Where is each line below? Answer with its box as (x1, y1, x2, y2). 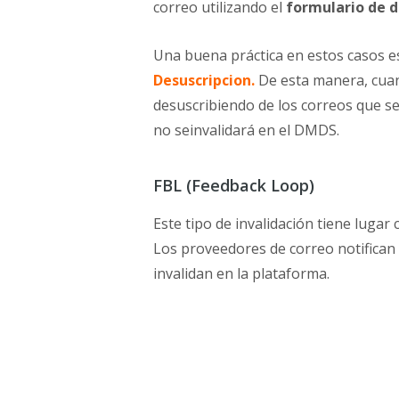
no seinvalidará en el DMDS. (153, 120, 339, 141)
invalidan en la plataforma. (153, 264, 330, 284)
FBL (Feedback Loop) (153, 175, 314, 197)
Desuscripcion (153, 70, 251, 91)
